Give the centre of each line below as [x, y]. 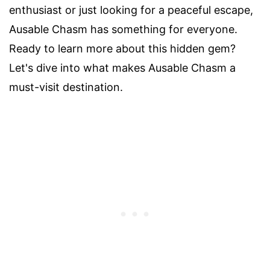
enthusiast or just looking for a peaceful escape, [131, 10]
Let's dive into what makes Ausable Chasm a [122, 67]
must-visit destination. [66, 87]
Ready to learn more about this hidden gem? [122, 48]
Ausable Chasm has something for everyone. [123, 29]
